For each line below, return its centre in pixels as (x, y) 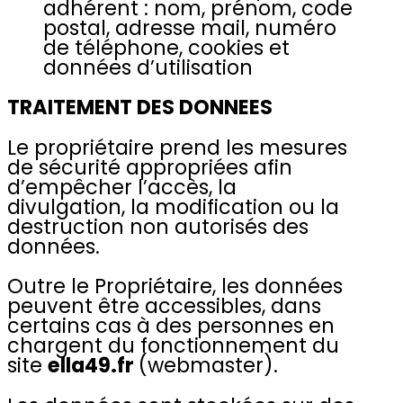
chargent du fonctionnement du (173, 346)
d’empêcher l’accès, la (122, 187)
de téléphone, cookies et (166, 48)
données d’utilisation (148, 68)
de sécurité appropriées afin (150, 167)
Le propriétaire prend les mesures (177, 147)
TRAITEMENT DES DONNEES (140, 107)
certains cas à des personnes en (171, 326)
